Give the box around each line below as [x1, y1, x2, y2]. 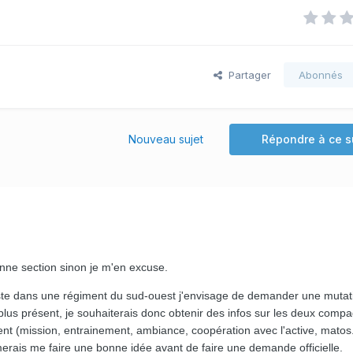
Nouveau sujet [128, 132, 203, 146]
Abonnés [299, 68, 343, 81]
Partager [222, 68, 271, 81]
